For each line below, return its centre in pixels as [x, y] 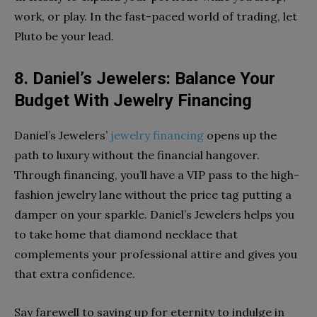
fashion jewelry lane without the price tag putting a [153, 194]
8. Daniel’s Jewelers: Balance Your [145, 78]
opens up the [240, 135]
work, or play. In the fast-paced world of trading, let [156, 16]
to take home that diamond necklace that [126, 234]
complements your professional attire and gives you [156, 254]
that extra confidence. [75, 273]
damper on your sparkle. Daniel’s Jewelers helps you [154, 214]
